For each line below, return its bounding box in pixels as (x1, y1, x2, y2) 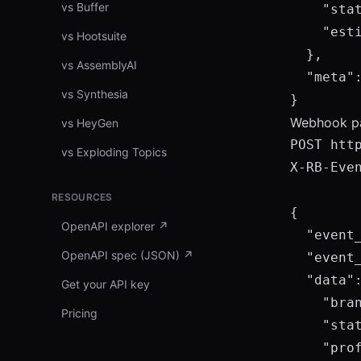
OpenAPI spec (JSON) (61, 248, 180, 262)
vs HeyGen (61, 116, 118, 130)
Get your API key (61, 277, 150, 291)
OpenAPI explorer (61, 219, 155, 233)
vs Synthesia (61, 87, 128, 101)
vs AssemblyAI (61, 58, 137, 72)
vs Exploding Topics (61, 145, 167, 159)
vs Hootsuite (61, 29, 127, 43)
